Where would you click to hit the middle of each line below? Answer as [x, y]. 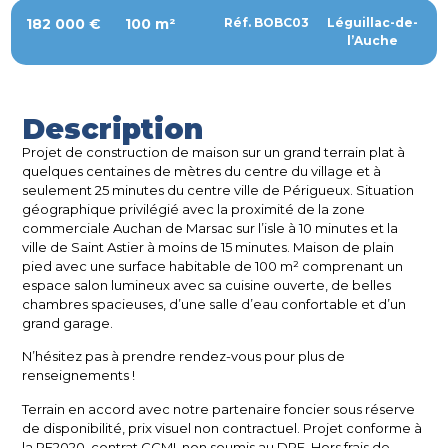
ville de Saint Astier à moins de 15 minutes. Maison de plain [208, 246]
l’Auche [372, 40]
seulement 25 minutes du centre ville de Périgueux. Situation [218, 189]
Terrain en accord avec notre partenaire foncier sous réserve [219, 408]
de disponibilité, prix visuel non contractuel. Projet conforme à [222, 427]
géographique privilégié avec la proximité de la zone [194, 208]
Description [113, 128]
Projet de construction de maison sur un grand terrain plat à [214, 151]
